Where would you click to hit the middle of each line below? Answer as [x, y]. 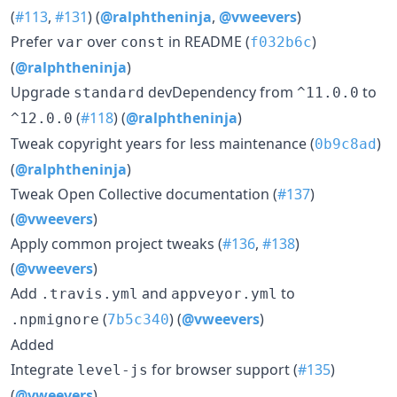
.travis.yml [90, 293]
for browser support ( [223, 369]
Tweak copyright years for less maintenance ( [163, 143]
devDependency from [221, 92]
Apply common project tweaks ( [117, 243]
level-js [113, 370]
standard [109, 92]
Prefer [34, 41]
